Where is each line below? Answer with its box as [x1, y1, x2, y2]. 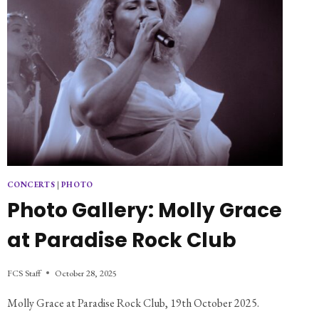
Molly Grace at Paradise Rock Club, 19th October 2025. [6, 295, 259, 310]
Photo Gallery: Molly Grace [6, 196, 282, 224]
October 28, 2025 [54, 266, 117, 279]
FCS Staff [6, 266, 41, 279]
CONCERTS [6, 179, 56, 190]
